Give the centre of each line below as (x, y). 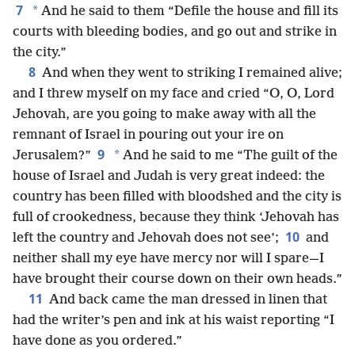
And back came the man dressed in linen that (187, 300)
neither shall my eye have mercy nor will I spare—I (168, 259)
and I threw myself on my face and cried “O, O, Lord (174, 94)
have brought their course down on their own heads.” (177, 279)
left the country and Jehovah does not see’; (146, 238)
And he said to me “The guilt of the (229, 156)
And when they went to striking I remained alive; (191, 73)
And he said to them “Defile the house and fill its (188, 11)
